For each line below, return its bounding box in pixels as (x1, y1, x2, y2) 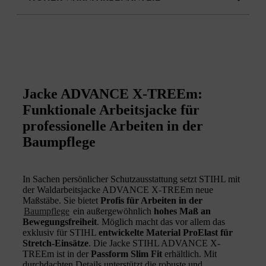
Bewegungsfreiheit (23, 217, 97, 227)
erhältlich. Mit (162, 249, 217, 259)
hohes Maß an (154, 206, 211, 217)
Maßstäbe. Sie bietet (23, 195, 100, 206)
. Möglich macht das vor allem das (97, 217, 225, 227)
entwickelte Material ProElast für (99, 227, 233, 238)
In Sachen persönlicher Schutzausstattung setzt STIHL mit (23, 174, 240, 185)
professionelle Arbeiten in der (23, 118, 203, 134)
